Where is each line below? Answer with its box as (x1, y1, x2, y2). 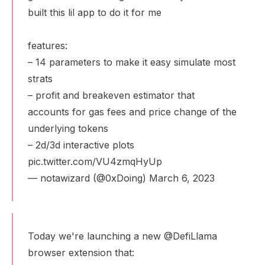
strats (28, 73, 53, 85)
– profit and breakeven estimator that (28, 89, 195, 101)
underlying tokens (28, 122, 108, 134)
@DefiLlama (164, 230, 217, 242)
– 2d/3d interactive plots (28, 139, 134, 151)
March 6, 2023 (149, 172, 215, 184)
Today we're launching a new (28, 230, 164, 242)
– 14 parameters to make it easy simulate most (28, 56, 235, 68)
